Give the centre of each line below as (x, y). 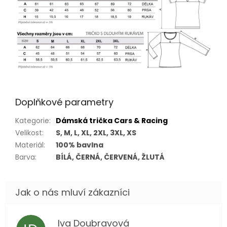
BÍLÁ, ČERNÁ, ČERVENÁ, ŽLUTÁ (110, 157)
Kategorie (32, 120)
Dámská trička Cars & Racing (112, 120)
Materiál (29, 145)
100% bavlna (80, 145)
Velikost (29, 133)
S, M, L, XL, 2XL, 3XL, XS (96, 133)
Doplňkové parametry (64, 102)
